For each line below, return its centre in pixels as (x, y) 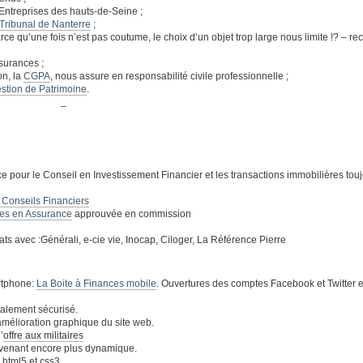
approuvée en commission (132, 214)
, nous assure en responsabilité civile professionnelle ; (169, 76)
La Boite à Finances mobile (96, 284)
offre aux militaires (43, 335)
